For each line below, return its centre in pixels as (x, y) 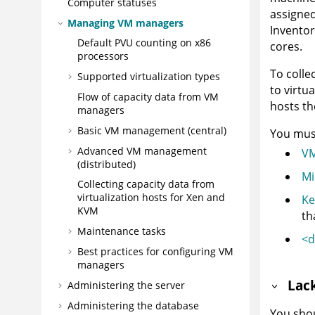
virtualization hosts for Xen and (151, 198)
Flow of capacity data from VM (148, 96)
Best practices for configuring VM (155, 251)
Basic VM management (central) (152, 130)
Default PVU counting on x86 (144, 43)
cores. (286, 46)
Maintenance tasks (122, 231)
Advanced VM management (142, 150)
